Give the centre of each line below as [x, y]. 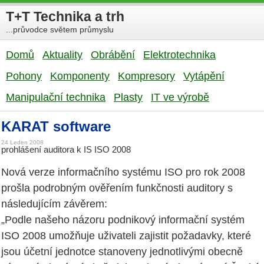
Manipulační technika [56, 97]
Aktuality [62, 55]
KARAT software [56, 126]
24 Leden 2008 [22, 143]
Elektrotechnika [179, 55]
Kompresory [146, 76]
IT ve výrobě [180, 97]
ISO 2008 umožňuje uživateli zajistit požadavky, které [126, 236]
